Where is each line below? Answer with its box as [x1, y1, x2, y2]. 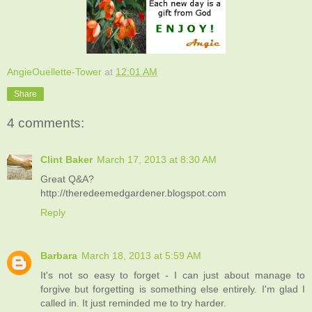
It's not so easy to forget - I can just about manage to [40, 269, 305, 281]
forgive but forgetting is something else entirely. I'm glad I [40, 283, 305, 295]
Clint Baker [40, 153, 93, 165]
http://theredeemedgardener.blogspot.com [40, 187, 226, 198]
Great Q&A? [40, 173, 94, 185]
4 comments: [7, 116, 84, 131]
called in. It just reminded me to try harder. [40, 297, 226, 309]
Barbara [40, 249, 77, 261]
